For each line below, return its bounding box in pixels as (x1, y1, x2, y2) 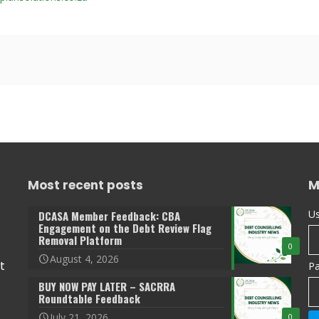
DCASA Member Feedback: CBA (38, 208, 181, 224)
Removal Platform (38, 232, 122, 249)
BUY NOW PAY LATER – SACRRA (38, 278, 176, 295)
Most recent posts (28, 177, 144, 194)
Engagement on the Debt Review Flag (38, 220, 212, 236)
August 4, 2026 (50, 252, 120, 266)
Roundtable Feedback (38, 291, 141, 307)
